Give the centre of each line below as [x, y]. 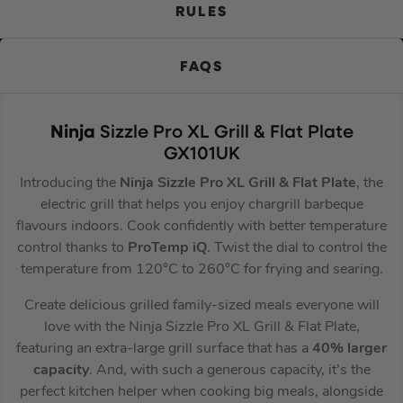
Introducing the [70, 183]
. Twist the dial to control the [296, 248]
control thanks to [72, 248]
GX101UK [201, 154]
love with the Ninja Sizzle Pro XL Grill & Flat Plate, [201, 327]
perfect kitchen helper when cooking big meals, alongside [201, 392]
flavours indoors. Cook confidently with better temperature [201, 226]
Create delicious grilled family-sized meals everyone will [201, 305]
